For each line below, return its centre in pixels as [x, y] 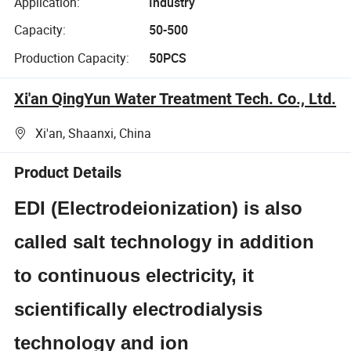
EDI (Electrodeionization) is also [159, 208]
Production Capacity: [72, 58]
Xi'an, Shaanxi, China [94, 134]
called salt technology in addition [165, 241]
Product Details [68, 173]
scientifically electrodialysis [139, 309]
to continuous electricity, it [134, 275]
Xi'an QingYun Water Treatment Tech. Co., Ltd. [175, 98]
